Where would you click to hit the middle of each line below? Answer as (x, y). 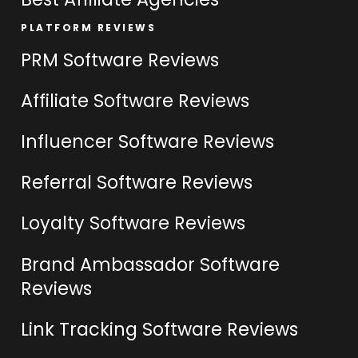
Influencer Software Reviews (148, 142)
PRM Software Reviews (120, 60)
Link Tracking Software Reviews (160, 329)
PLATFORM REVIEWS (89, 28)
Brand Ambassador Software (151, 264)
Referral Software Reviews (137, 183)
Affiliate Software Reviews (135, 100)
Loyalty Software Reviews (133, 223)
